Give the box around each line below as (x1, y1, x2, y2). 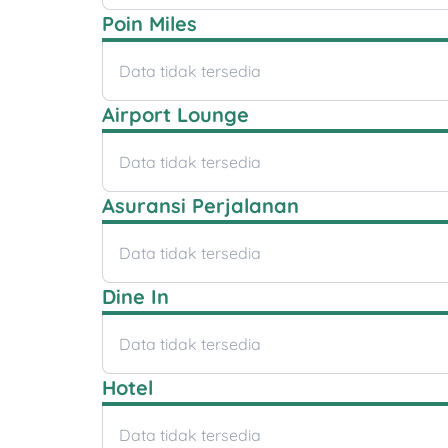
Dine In (102, 284, 169, 310)
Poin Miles (102, 11, 197, 37)
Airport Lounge (102, 102, 249, 128)
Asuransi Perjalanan (102, 193, 299, 219)
